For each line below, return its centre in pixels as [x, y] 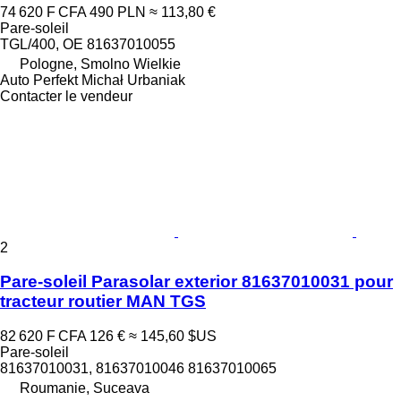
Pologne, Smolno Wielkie [100, 64]
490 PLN [118, 12]
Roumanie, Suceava [85, 388]
